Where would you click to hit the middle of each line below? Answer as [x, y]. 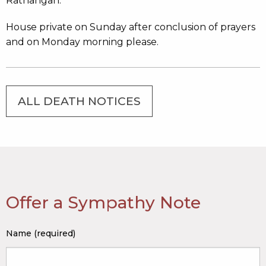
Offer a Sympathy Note [103, 203]
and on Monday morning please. [82, 42]
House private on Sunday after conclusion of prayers [131, 27]
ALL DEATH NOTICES [79, 102]
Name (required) [41, 234]
